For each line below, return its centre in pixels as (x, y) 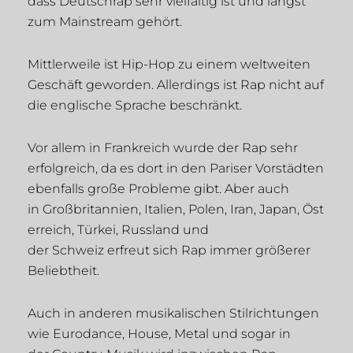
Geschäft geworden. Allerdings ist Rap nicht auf (176, 85)
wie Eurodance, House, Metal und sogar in (159, 334)
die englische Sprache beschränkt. (135, 106)
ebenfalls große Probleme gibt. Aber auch (158, 189)
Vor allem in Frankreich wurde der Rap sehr (163, 148)
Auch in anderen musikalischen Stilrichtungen (173, 314)
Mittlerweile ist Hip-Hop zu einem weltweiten (169, 65)
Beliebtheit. (63, 271)
